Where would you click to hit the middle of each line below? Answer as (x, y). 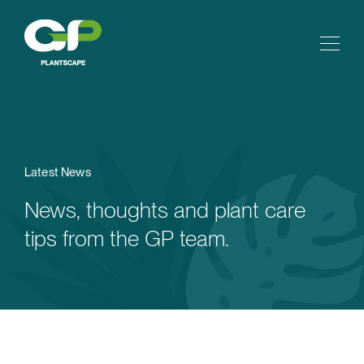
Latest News (58, 172)
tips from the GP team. (127, 238)
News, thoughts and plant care (165, 210)
